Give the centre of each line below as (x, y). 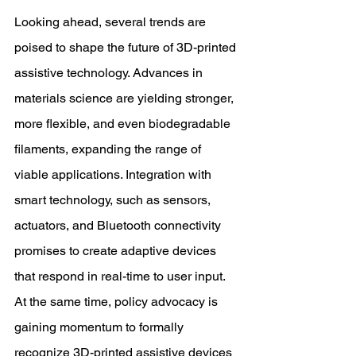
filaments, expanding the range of (109, 149)
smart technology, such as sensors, (114, 200)
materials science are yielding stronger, (126, 98)
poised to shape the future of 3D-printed (127, 47)
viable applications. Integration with (114, 174)
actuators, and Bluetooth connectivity (119, 225)
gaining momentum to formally (101, 327)
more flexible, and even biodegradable (124, 124)
